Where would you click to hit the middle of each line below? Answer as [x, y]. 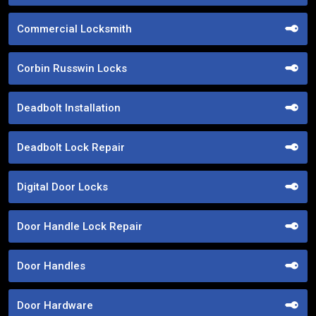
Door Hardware [55, 305]
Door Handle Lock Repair [80, 226]
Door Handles [51, 266]
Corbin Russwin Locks [72, 68]
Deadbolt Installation [69, 108]
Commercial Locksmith [74, 29]
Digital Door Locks [62, 187]
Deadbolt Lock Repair [71, 147]
